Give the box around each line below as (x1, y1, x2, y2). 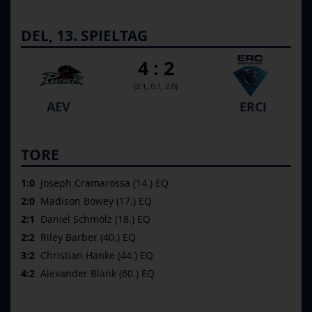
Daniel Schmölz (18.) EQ (35, 212, 150, 226)
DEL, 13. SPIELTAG (21, 26, 148, 46)
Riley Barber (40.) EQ (35, 231, 136, 244)
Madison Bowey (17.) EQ (35, 194, 152, 208)
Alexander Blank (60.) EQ (35, 267, 155, 280)
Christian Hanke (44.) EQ (35, 249, 153, 262)
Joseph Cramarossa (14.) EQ (35, 176, 169, 189)
